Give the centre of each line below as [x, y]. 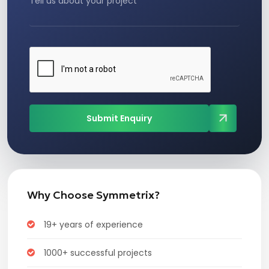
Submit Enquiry [119, 118]
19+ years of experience [93, 224]
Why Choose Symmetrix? [93, 195]
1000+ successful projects [98, 252]
